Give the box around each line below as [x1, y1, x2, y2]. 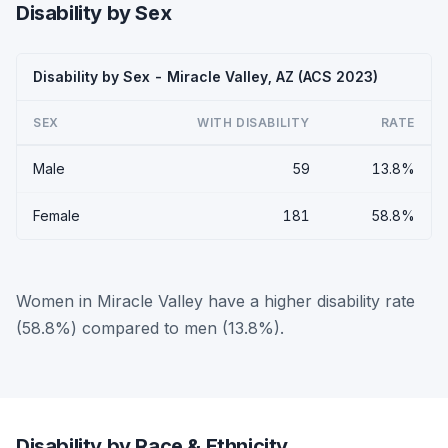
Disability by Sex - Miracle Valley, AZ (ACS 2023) [33, 67, 378, 85]
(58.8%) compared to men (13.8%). [16, 317, 284, 338]
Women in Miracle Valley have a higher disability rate [16, 290, 415, 311]
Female [33, 206, 80, 224]
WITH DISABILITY [197, 114, 310, 130]
